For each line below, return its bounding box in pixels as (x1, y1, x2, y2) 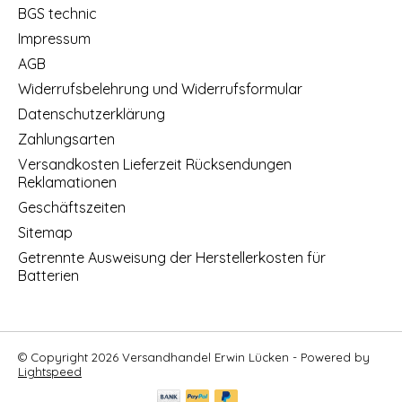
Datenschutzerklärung (18, 104, 165, 123)
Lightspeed (18, 363, 82, 379)
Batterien (18, 266, 79, 284)
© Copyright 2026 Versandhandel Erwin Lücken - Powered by (18, 349, 370, 364)
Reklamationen (18, 172, 117, 191)
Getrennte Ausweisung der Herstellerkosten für (18, 248, 326, 267)
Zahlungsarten (18, 129, 115, 148)
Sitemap (18, 223, 73, 241)
